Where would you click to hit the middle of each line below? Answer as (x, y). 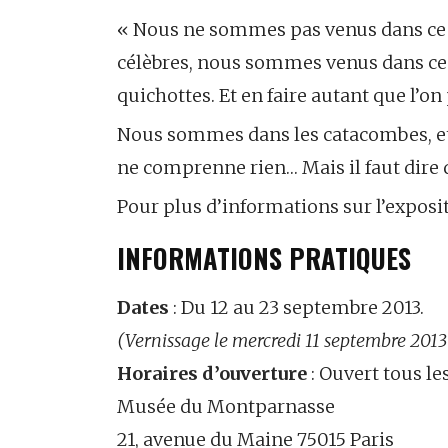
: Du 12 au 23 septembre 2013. (298, 307)
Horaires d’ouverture (212, 373)
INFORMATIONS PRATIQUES (264, 259)
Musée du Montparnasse (226, 406)
